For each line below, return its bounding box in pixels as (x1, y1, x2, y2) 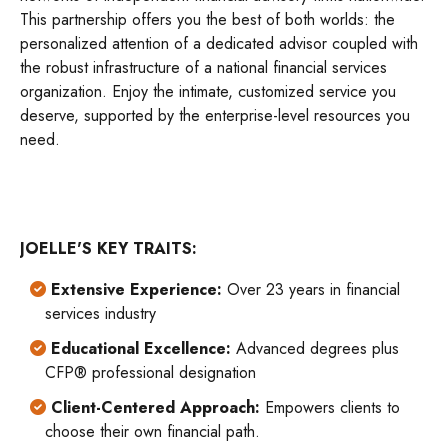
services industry (45, 302, 156, 325)
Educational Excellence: (51, 337, 231, 360)
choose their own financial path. (45, 420, 260, 443)
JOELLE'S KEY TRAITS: (20, 237, 197, 260)
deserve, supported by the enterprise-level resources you (20, 104, 410, 127)
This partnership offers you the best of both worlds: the (20, 8, 395, 31)
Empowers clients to (260, 396, 400, 419)
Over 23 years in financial (222, 278, 400, 301)
